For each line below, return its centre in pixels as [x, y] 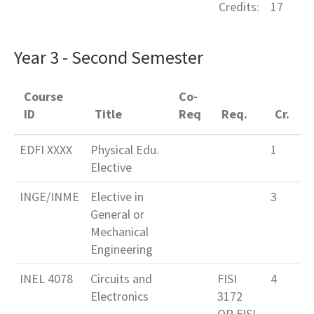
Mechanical [120, 232]
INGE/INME [49, 197]
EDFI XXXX [46, 150]
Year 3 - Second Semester [109, 57]
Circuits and [121, 279]
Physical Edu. [125, 150]
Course [44, 97]
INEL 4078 [46, 279]
